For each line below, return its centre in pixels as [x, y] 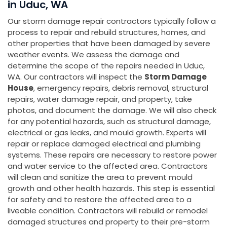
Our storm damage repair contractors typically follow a [112, 21]
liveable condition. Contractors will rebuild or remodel [108, 211]
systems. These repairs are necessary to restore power [112, 155]
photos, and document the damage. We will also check [112, 110]
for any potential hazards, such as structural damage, [109, 122]
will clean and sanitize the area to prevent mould [100, 177]
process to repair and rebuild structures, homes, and [107, 32]
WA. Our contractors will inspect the [76, 77]
